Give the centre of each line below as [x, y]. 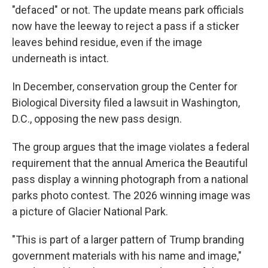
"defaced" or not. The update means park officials [128, 10]
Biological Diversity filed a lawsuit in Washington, [126, 103]
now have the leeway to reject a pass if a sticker [126, 26]
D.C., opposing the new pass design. [97, 119]
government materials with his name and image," [127, 256]
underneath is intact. [60, 59]
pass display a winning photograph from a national [130, 179]
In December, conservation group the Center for [125, 87]
